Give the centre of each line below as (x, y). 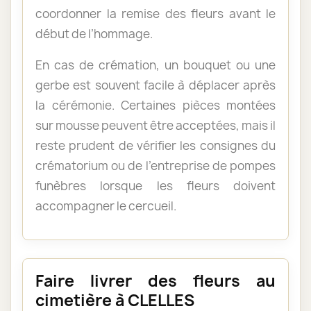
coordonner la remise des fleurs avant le (155, 13)
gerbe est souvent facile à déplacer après (155, 85)
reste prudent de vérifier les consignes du (155, 145)
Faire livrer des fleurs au (155, 280)
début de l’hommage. (94, 33)
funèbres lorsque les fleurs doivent (155, 185)
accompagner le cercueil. (106, 205)
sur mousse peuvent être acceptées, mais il (155, 125)
